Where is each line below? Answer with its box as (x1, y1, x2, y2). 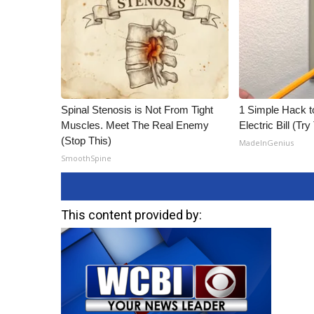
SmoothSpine (61, 153, 111, 163)
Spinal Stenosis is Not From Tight (61, 104, 213, 116)
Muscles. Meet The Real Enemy (61, 119, 209, 131)
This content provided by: (61, 207, 202, 222)
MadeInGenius (239, 137, 294, 148)
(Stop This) (61, 135, 111, 146)
